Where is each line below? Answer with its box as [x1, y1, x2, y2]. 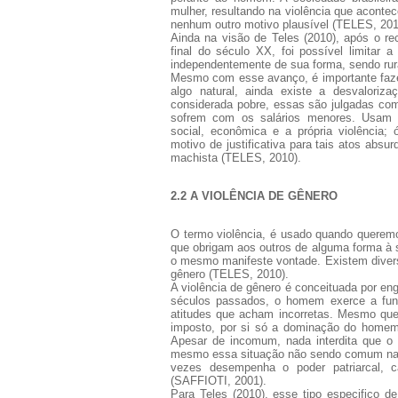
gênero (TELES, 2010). [171, 267, 289, 281]
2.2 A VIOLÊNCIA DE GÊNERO [171, 188, 338, 203]
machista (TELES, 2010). [171, 150, 301, 164]
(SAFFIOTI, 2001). [171, 373, 267, 387]
